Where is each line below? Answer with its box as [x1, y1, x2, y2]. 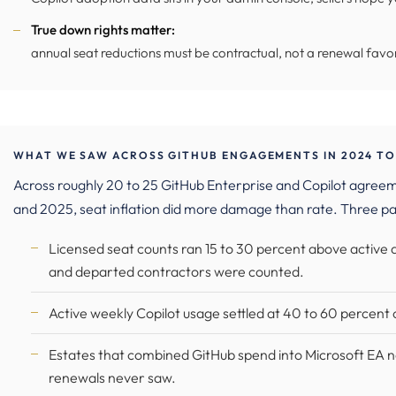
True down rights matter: [31, 21, 175, 38]
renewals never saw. [49, 369, 176, 386]
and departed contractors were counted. [49, 263, 304, 280]
